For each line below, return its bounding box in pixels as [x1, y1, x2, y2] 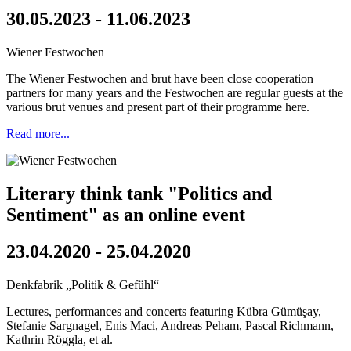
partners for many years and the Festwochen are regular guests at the [6, 85, 343, 100]
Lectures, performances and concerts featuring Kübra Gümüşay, [6, 304, 321, 318]
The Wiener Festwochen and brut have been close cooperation [6, 71, 313, 85]
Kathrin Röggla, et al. [6, 332, 113, 346]
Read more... [6, 126, 70, 140]
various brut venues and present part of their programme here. [6, 100, 309, 114]
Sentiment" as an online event [6, 204, 245, 225]
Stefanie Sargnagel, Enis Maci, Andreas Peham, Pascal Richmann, [6, 318, 334, 332]
